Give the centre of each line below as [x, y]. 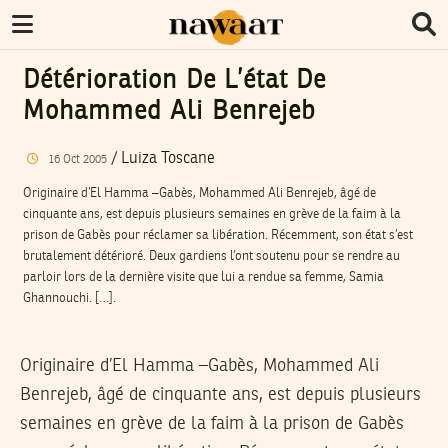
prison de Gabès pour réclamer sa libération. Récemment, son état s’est [218, 235]
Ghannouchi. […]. [69, 298]
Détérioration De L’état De [175, 81]
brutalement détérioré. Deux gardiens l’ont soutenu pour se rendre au [211, 256]
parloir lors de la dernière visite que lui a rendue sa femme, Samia [203, 277]
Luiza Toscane [167, 158]
